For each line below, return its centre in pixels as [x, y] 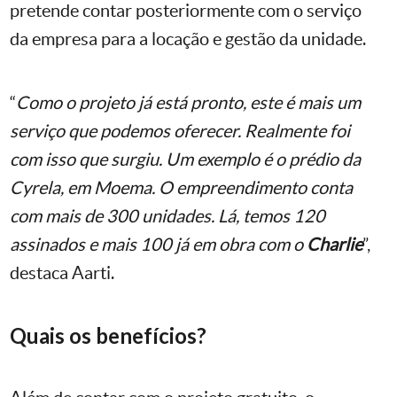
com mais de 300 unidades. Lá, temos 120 [167, 216]
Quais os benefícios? [108, 335]
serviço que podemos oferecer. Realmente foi [180, 131]
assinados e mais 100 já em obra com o [158, 244]
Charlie [335, 244]
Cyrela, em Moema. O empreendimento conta [181, 187]
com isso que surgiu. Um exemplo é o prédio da [185, 159]
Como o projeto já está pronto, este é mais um [188, 102]
